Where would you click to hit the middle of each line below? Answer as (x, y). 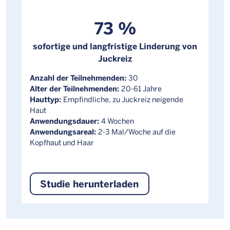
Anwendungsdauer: (65, 120)
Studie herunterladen (90, 183)
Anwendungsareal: (64, 131)
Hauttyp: (46, 99)
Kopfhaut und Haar (62, 142)
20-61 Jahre (141, 88)
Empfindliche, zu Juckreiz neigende (123, 99)
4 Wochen (118, 120)
